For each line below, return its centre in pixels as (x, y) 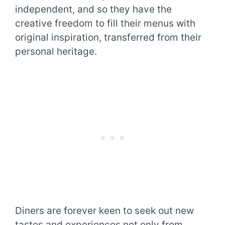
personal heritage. (56, 52)
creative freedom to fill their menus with (105, 24)
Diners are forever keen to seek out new (104, 210)
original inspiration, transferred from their (108, 38)
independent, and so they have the (93, 10)
